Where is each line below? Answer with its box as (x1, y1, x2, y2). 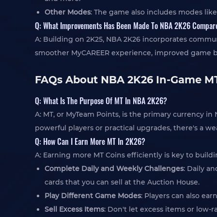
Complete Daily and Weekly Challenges (45, 164, 184, 173)
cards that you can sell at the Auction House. (45, 178, 200, 186)
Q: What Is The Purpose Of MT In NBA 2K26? (35, 94, 167, 107)
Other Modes (45, 8, 91, 16)
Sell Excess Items (45, 205, 104, 214)
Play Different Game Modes (45, 191, 141, 200)
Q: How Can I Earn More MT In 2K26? (35, 135, 145, 147)
